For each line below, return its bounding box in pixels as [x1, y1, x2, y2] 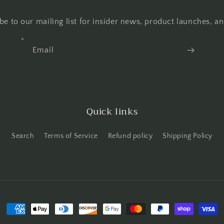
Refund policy [107, 132, 153, 140]
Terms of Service [44, 132, 98, 140]
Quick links [86, 103, 138, 119]
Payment [6, 205, 38, 214]
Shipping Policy [162, 132, 212, 140]
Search [11, 132, 34, 140]
